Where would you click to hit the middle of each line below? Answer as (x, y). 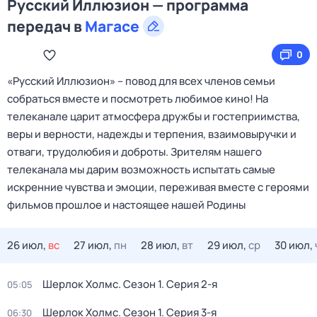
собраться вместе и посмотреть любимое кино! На (138, 99)
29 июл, (227, 245)
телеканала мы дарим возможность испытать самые (141, 169)
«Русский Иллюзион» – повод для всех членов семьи (141, 81)
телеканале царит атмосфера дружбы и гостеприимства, (154, 116)
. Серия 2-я (189, 284)
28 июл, (160, 245)
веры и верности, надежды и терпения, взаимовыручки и (152, 134)
